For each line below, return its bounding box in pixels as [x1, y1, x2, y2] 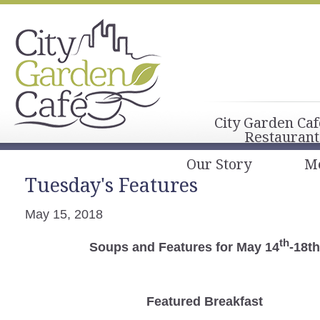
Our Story [186, 154, 251, 174]
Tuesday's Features [25, 171, 198, 198]
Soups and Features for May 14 [89, 239, 279, 254]
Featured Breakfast [146, 294, 263, 309]
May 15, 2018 [25, 207, 103, 221]
